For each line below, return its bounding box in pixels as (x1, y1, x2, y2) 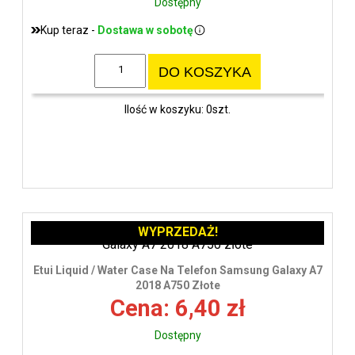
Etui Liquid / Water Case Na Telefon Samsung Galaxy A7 (32, 263, 323, 277)
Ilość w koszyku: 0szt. (124, 103, 231, 116)
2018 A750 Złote (135, 278, 220, 292)
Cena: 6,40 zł (109, 294, 246, 322)
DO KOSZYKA (158, 63, 251, 80)
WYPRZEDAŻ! (137, 223, 218, 239)
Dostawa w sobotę (97, 23, 193, 36)
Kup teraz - (40, 23, 97, 36)
